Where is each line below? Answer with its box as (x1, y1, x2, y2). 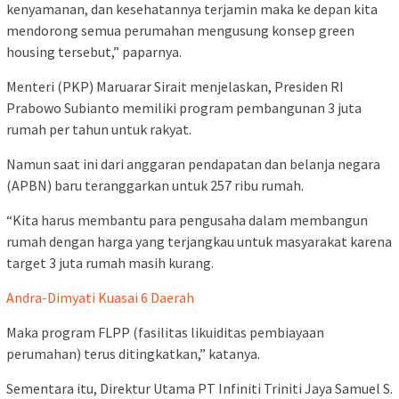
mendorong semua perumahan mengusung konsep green (6, 20, 354, 39)
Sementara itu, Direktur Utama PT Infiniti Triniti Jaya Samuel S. (6, 379, 393, 397)
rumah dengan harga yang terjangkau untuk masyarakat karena (6, 232, 392, 250)
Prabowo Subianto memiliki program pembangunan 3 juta (6, 98, 362, 117)
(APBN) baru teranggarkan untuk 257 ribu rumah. (6, 175, 304, 194)
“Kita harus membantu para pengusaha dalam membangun (6, 210, 368, 229)
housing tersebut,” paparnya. (6, 42, 182, 61)
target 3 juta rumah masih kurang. (6, 253, 214, 272)
